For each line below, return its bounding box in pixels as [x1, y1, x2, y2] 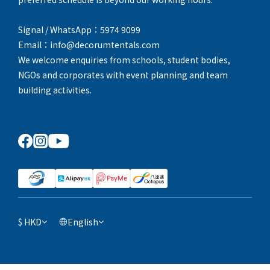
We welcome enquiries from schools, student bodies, [18, 54, 230, 66]
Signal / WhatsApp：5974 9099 [18, 24, 140, 36]
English [67, 216, 98, 228]
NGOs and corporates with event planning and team [18, 69, 228, 81]
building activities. [18, 84, 92, 96]
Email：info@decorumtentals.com [18, 39, 160, 51]
